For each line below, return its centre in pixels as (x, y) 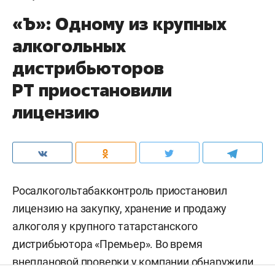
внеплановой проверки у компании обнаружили (133, 261)
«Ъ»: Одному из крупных (119, 23)
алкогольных (69, 45)
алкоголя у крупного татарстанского (105, 226)
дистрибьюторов (88, 68)
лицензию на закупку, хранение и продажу (120, 208)
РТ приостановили (92, 90)
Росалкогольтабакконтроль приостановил (120, 190)
